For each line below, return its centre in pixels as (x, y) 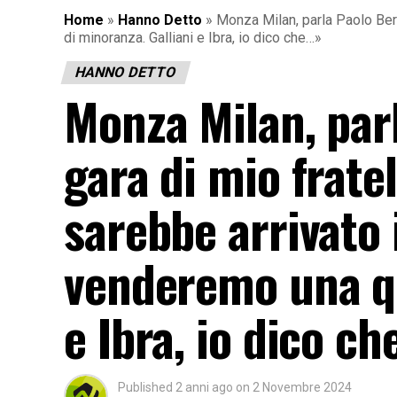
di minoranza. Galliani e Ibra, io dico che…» (193, 37)
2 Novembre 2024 (302, 387)
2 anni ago (204, 387)
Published (145, 387)
